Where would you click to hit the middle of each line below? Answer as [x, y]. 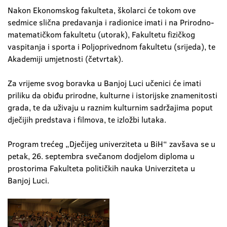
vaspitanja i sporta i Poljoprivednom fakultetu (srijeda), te [111, 47]
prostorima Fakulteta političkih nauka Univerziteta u [101, 168]
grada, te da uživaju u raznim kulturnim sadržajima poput [110, 107]
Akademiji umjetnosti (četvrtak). [65, 59]
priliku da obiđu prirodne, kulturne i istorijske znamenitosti [112, 95]
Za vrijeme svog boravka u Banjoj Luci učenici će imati [104, 83]
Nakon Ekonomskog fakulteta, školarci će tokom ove [102, 10]
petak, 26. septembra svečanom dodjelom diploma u [101, 156]
